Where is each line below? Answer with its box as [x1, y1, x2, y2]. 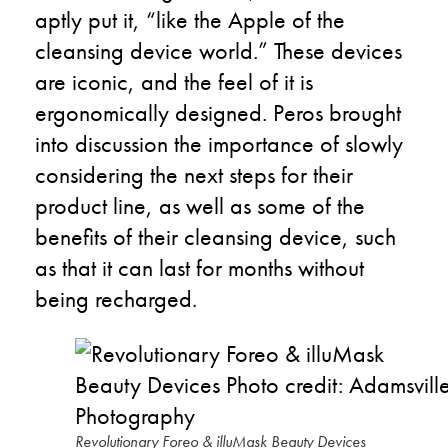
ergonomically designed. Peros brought [35, 97, 401, 128]
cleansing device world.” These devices [35, 35, 402, 66]
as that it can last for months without [35, 252, 364, 283]
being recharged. [35, 283, 197, 314]
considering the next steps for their [35, 159, 353, 190]
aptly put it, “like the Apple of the [35, 4, 345, 35]
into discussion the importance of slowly [35, 128, 403, 159]
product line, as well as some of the [35, 190, 365, 221]
